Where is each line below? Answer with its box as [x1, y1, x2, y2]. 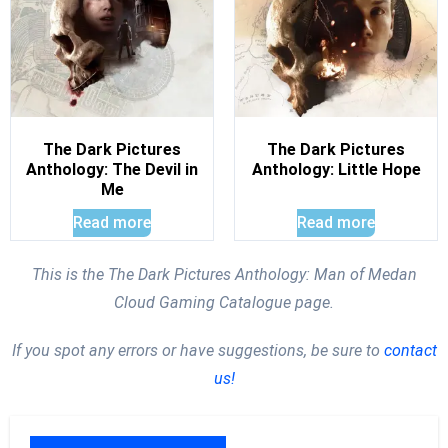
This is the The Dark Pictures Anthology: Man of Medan [31, 265, 417, 285]
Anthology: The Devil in [26, 159, 198, 179]
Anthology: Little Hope [251, 159, 421, 179]
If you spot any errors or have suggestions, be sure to [11, 341, 380, 361]
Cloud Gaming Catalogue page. [114, 293, 334, 313]
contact [379, 341, 437, 361]
